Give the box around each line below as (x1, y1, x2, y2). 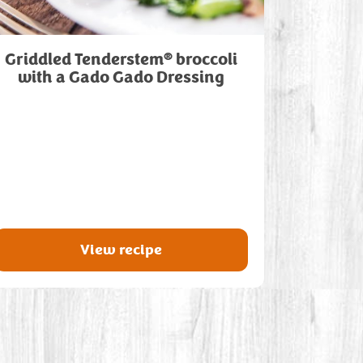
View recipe (79, 240, 162, 259)
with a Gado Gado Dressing (17, 66, 224, 88)
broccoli (172, 49, 237, 70)
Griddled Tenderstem (4, 49, 164, 70)
